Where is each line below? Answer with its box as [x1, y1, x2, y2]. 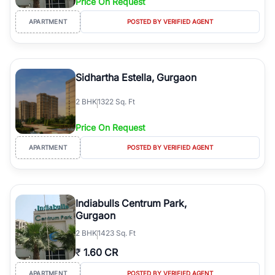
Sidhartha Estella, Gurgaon [76, 71, 196, 83]
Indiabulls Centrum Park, [76, 196, 187, 209]
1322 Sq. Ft [98, 97, 135, 107]
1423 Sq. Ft [98, 228, 136, 238]
